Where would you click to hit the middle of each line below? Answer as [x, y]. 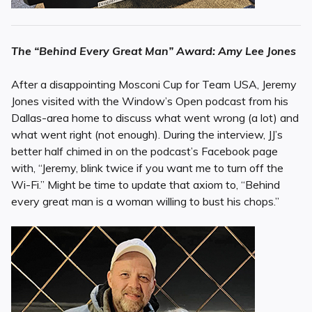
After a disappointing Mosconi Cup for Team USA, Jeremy [154, 85]
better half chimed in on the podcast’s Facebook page [145, 151]
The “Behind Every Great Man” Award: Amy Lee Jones [154, 51]
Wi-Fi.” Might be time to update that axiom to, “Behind [146, 185]
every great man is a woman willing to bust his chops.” [145, 202]
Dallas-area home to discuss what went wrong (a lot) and [155, 118]
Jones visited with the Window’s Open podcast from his [150, 101]
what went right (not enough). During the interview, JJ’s [147, 135]
